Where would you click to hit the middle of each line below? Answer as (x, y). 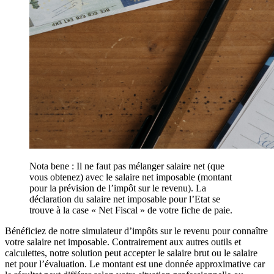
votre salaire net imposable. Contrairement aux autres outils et (123, 242)
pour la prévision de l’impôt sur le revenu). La (118, 188)
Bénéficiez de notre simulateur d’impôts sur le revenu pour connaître (136, 231)
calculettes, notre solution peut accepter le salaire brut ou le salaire (131, 253)
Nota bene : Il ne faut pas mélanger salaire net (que (127, 166)
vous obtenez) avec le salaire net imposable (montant (131, 177)
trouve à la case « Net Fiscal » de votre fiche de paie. (131, 210)
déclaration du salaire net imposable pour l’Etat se (125, 199)
